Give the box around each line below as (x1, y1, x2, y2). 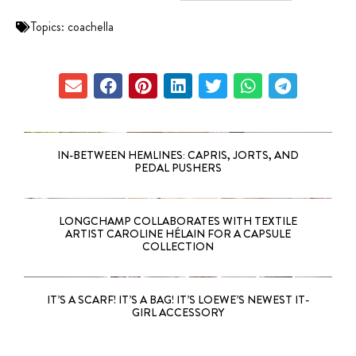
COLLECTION (142, 238, 214, 255)
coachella (68, 17, 114, 36)
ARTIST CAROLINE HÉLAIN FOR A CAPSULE (65, 226, 291, 242)
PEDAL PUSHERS (134, 160, 222, 176)
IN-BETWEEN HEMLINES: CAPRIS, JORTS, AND (57, 147, 299, 164)
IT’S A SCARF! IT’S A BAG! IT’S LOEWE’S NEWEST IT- (47, 292, 309, 308)
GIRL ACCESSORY (132, 304, 224, 321)
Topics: (31, 17, 68, 36)
